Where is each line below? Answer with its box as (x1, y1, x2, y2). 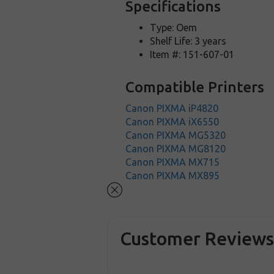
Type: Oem (150, 22, 198, 33)
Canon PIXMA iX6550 (125, 116, 220, 127)
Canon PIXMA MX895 (125, 170, 220, 181)
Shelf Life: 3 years (150, 35, 227, 46)
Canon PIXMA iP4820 (125, 103, 219, 114)
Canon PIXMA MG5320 (125, 130, 226, 141)
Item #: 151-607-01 (150, 49, 235, 60)
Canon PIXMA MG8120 (125, 143, 226, 154)
